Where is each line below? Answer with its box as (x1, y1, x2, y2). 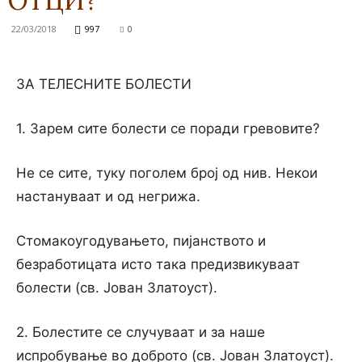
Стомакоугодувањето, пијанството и (16, 233, 266, 249)
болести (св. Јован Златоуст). (16, 280, 217, 296)
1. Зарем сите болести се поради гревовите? (16, 120, 320, 137)
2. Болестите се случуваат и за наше (16, 324, 265, 340)
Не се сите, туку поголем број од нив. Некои (16, 165, 318, 181)
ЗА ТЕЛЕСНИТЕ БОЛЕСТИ (16, 76, 192, 92)
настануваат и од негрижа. (16, 188, 200, 204)
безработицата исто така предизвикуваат (16, 256, 300, 272)
